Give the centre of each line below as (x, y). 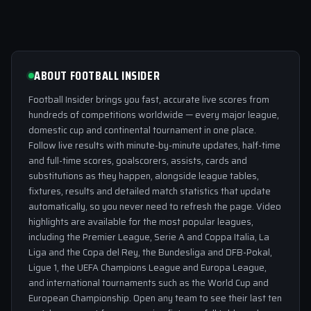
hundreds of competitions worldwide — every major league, (154, 115)
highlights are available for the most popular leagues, (141, 221)
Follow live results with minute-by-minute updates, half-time (154, 145)
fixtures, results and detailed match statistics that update (150, 191)
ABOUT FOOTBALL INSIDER (97, 75)
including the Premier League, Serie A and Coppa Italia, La (149, 237)
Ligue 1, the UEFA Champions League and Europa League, (148, 267)
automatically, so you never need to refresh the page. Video (155, 206)
